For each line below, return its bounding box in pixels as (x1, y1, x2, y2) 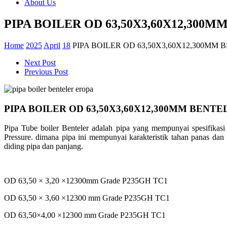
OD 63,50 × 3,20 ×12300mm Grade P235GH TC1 (4, 176, 168, 185)
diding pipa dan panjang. (4, 142, 83, 151)
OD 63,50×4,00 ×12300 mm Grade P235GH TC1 (4, 211, 166, 220)
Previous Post (24, 67, 68, 76)
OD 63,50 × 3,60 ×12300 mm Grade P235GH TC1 (4, 194, 170, 203)
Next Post (24, 58, 56, 67)
